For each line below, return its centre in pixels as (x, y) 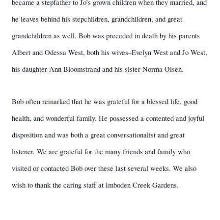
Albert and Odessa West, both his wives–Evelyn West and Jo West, (110, 52)
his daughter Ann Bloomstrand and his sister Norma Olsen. (98, 69)
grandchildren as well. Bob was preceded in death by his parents (106, 36)
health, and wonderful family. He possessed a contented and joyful (108, 118)
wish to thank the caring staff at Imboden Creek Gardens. (95, 185)
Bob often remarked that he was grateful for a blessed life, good (105, 101)
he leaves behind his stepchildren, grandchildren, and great (97, 19)
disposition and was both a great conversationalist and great (98, 135)
